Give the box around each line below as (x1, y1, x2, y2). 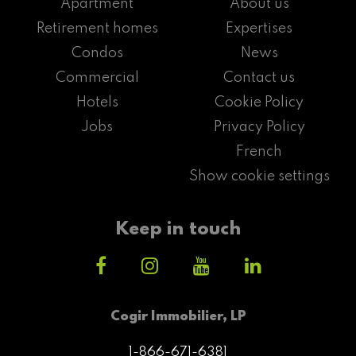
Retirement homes (36, 21, 158, 36)
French (236, 144, 282, 159)
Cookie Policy (215, 95, 304, 110)
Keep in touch (114, 219, 242, 238)
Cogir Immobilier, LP (110, 310, 246, 324)
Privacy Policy (213, 119, 305, 134)
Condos (71, 45, 123, 60)
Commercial (55, 70, 139, 85)
